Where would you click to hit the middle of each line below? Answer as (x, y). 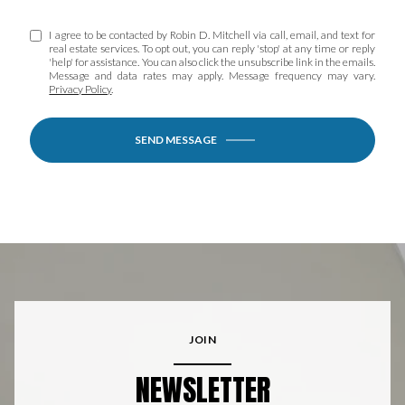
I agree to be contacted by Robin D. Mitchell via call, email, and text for (212, 35)
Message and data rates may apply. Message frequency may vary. (212, 76)
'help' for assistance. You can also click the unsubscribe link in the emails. (212, 62)
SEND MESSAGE (175, 140)
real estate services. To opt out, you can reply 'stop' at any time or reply (212, 49)
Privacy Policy (80, 89)
